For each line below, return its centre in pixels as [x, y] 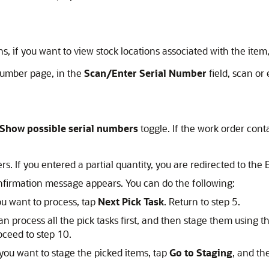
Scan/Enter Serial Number [145, 73]
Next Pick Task [131, 201]
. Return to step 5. [202, 201]
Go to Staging [201, 252]
